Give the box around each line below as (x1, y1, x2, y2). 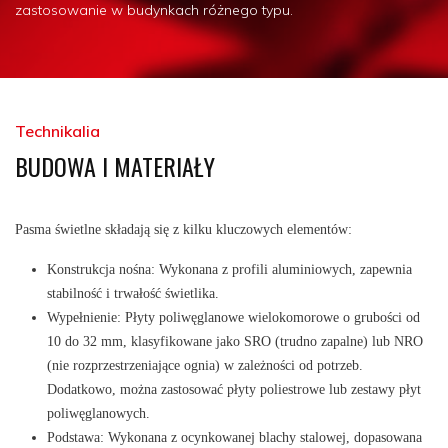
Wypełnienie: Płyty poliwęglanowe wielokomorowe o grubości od (47, 310, 420, 325)
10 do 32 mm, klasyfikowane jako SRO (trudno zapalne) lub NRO (47, 334, 423, 349)
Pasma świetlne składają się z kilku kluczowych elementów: (15, 222, 352, 237)
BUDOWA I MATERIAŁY (15, 148, 215, 184)
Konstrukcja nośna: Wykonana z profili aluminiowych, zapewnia (47, 262, 412, 277)
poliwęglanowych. (47, 406, 150, 421)
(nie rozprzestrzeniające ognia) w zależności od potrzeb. (47, 358, 363, 373)
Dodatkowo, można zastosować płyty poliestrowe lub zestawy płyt (47, 382, 421, 397)
